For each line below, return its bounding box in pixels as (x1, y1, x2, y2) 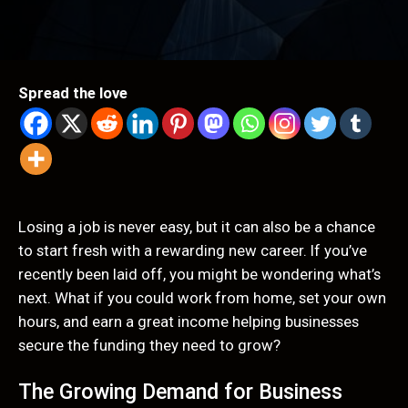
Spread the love (18, 83, 127, 102)
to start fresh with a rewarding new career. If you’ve (18, 241, 367, 260)
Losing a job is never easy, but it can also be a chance (18, 218, 375, 237)
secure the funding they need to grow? (18, 336, 280, 355)
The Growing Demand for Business (18, 378, 342, 404)
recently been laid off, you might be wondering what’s (18, 265, 381, 284)
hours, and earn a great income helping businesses (18, 312, 359, 331)
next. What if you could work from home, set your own (18, 289, 386, 308)
